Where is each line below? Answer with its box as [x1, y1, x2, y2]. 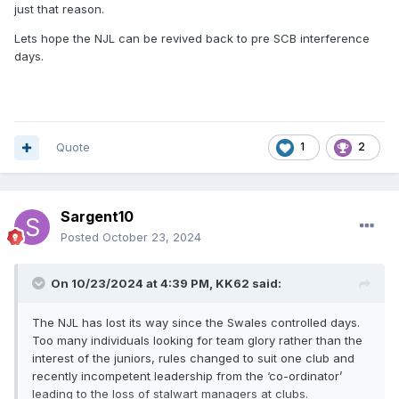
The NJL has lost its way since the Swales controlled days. [32, 315, 360, 330]
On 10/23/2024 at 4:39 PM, [51, 276, 216, 291]
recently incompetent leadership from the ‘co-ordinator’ [32, 369, 342, 384]
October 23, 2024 [102, 230, 201, 245]
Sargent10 [61, 208, 134, 226]
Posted [61, 230, 102, 245]
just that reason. [14, 2, 104, 17]
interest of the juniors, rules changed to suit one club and [32, 351, 354, 366]
